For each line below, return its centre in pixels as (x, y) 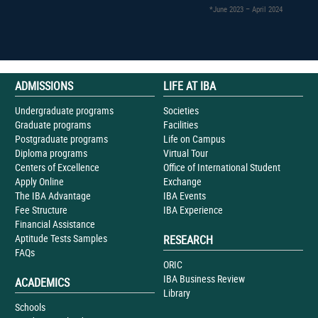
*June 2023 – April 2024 (246, 9)
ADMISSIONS (44, 86)
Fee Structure (41, 210)
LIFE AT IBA (189, 86)
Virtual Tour (185, 153)
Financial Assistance (55, 224)
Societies (181, 111)
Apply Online (39, 182)
